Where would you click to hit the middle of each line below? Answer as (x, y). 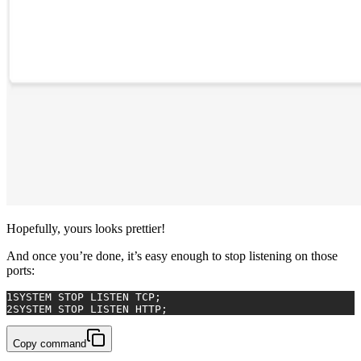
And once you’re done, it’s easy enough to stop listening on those (172, 256)
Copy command (50, 344)
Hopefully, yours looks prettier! (86, 229)
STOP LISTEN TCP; (106, 297)
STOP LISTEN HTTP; (110, 309)
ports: (21, 271)
